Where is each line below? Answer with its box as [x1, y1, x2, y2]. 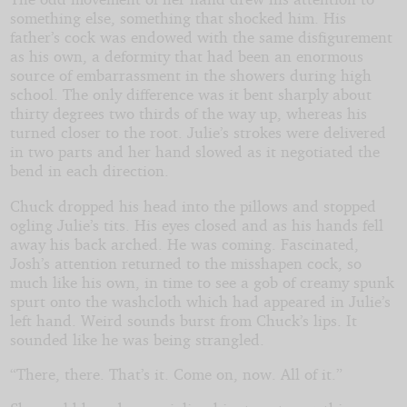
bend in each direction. [9, 161, 169, 181]
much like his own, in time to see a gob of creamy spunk [9, 272, 394, 292]
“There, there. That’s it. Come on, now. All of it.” [9, 364, 342, 384]
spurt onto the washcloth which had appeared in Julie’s [9, 291, 391, 311]
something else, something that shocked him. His [9, 8, 346, 28]
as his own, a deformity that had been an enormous [9, 46, 363, 66]
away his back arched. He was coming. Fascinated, [9, 233, 359, 253]
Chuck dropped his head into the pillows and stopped [9, 195, 376, 215]
